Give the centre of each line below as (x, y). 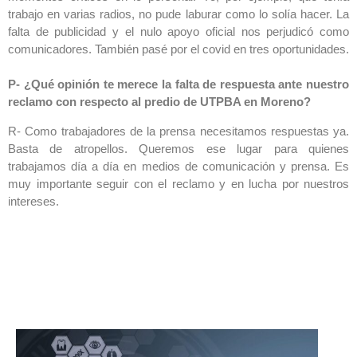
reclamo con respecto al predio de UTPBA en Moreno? (159, 102)
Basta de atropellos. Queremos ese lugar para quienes (178, 148)
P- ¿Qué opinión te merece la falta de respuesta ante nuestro (178, 84)
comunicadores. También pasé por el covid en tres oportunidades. (178, 49)
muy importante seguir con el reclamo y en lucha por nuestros (178, 183)
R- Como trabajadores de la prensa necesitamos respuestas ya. (178, 131)
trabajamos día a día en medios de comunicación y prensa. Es (178, 166)
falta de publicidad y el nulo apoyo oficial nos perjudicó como (178, 32)
